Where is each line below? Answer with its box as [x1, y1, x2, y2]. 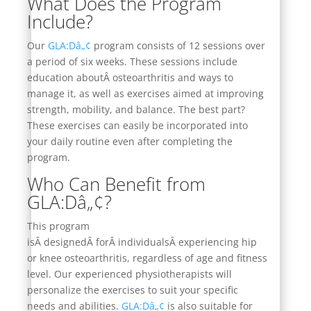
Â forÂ [86, 235, 118, 249]
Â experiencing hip [169, 235, 257, 249]
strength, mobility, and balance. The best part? [26, 102, 245, 116]
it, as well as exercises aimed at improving [67, 86, 264, 100]
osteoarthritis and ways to [112, 70, 233, 84]
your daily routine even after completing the [26, 134, 233, 148]
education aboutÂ [26, 70, 112, 84]
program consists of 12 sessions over [90, 38, 265, 52]
